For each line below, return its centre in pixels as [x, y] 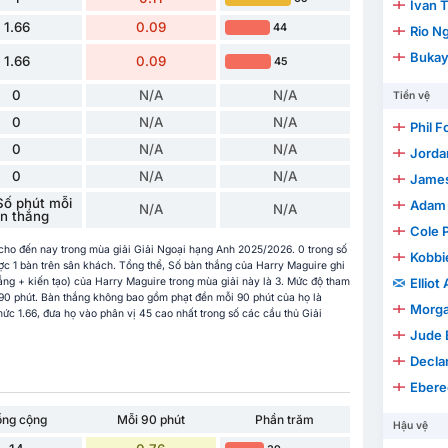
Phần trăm [285, 419]
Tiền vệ [411, 96]
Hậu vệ [410, 426]
